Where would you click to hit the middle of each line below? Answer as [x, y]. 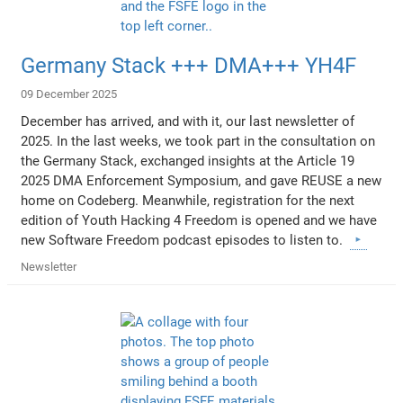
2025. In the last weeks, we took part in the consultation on [198, 141]
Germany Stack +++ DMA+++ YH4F [189, 65]
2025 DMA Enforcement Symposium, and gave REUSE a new [201, 180]
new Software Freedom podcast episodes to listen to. [186, 240]
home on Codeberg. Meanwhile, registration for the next [188, 200]
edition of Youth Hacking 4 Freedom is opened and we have [199, 220]
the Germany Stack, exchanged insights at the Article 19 [188, 161]
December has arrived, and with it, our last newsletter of [188, 121]
